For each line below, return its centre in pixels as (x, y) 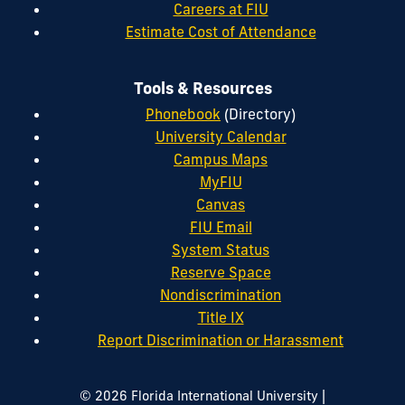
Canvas (221, 204)
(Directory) (258, 113)
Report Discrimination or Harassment (221, 339)
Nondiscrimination (221, 294)
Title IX (221, 317)
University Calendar (221, 136)
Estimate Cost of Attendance (221, 32)
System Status (221, 249)
